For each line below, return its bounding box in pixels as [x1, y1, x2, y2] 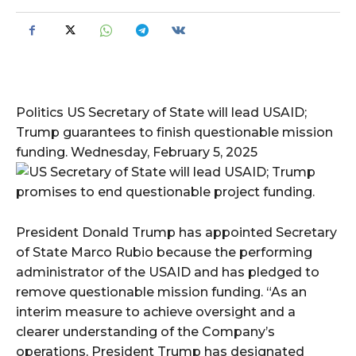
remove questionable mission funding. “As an [16, 284, 307, 300]
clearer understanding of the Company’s [16, 323, 275, 339]
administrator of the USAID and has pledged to [16, 264, 319, 280]
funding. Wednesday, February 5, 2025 [16, 144, 257, 160]
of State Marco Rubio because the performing [16, 244, 312, 260]
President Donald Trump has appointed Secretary [16, 224, 337, 240]
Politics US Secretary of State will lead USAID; [16, 104, 307, 120]
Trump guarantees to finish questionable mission [16, 124, 333, 140]
